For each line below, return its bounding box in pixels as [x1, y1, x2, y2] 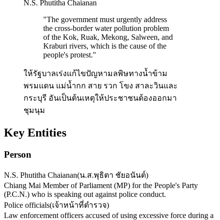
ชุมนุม [24, 106, 45, 114]
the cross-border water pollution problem [43, 24, 169, 32]
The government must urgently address [47, 15, 167, 24]
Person [4, 149, 31, 160]
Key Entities [4, 126, 66, 139]
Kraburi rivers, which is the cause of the [43, 41, 166, 50]
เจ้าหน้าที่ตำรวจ [52, 201, 107, 210]
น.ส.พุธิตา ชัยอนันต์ [80, 171, 146, 180]
